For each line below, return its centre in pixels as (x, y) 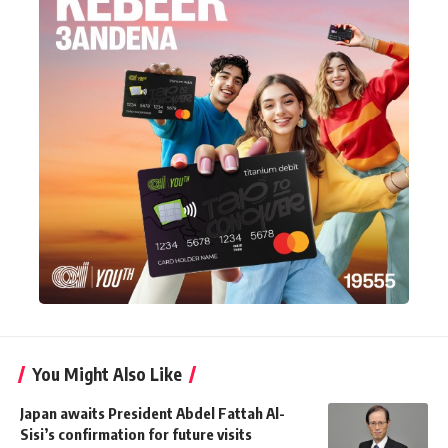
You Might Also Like (107, 374)
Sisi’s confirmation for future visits (136, 434)
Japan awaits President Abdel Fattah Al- (152, 413)
